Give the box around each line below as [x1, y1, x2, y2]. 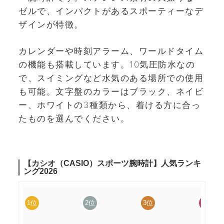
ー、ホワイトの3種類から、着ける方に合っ [18, 99, 200, 110]
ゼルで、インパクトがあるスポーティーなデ [18, 6, 203, 16]
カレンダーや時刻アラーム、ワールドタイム [18, 45, 203, 56]
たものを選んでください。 [18, 113, 129, 123]
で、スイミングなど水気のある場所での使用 [18, 72, 203, 83]
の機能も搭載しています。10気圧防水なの [18, 59, 195, 69]
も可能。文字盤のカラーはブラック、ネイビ [18, 86, 203, 96]
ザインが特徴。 [18, 19, 83, 30]
